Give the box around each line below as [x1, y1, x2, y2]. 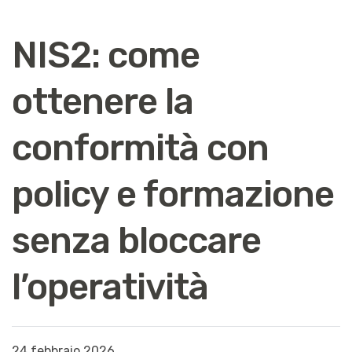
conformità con [12, 126, 269, 170]
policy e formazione [12, 172, 334, 216]
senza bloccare [12, 218, 261, 262]
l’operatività [12, 265, 208, 309]
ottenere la [12, 79, 193, 123]
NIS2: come [12, 33, 200, 77]
